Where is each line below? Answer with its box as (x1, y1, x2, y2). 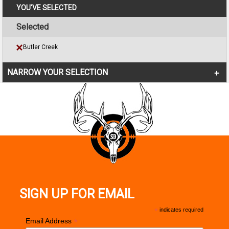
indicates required (158, 206, 204, 213)
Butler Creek (22, 43, 58, 51)
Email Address (25, 216, 74, 225)
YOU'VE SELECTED (16, 4, 77, 12)
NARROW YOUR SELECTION (7, 67, 108, 78)
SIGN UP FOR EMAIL (19, 186, 134, 201)
